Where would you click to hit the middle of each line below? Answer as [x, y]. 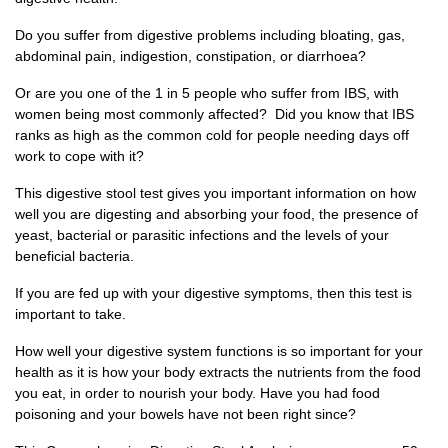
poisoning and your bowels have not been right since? [185, 413]
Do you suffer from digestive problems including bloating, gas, [210, 34]
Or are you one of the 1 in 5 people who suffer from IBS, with [207, 92]
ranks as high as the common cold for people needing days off [212, 134]
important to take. [70, 313]
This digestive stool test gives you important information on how [215, 192]
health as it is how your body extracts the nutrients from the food [218, 371]
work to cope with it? [79, 155]
